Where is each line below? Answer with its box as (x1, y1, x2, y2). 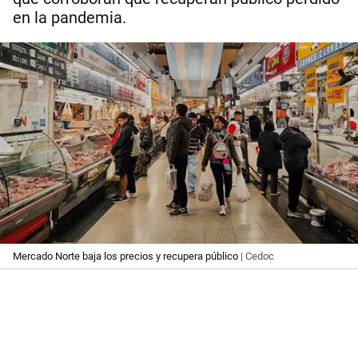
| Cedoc (238, 249, 274, 262)
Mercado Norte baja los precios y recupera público (13, 249, 238, 262)
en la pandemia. (13, 9, 126, 28)
